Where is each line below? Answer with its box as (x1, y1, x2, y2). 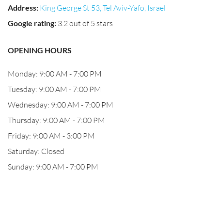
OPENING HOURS (8, 46, 72, 55)
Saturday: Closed (8, 146, 64, 156)
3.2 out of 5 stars (58, 18, 113, 28)
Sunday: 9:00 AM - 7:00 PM (8, 162, 98, 171)
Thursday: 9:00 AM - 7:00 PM (8, 115, 105, 125)
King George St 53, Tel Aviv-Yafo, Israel (40, 3, 166, 13)
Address (8, 3, 36, 12)
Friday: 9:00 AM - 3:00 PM (8, 131, 95, 140)
